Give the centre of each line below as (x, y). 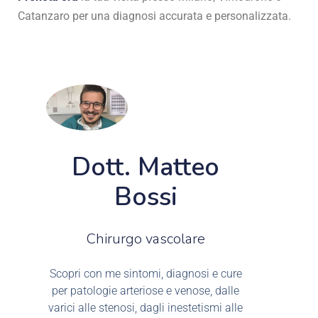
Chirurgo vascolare (146, 238)
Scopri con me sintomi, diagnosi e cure (146, 273)
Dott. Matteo (146, 167)
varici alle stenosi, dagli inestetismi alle (146, 307)
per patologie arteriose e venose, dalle (146, 290)
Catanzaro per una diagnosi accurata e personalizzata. (154, 16)
